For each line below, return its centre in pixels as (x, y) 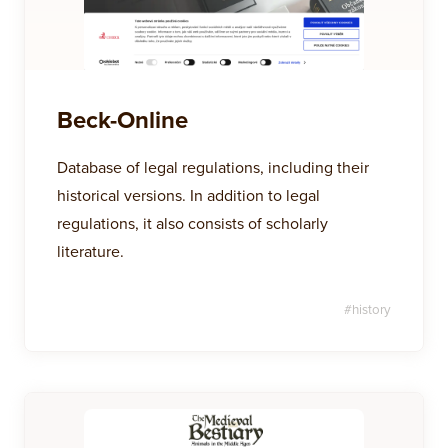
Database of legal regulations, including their (213, 167)
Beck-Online (122, 119)
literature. (90, 251)
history (371, 309)
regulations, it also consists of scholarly (192, 223)
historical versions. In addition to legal (188, 195)
